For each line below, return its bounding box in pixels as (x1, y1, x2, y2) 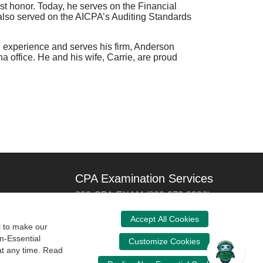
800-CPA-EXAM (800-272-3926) (75, 190, 210, 200)
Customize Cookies (129, 237, 200, 247)
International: (75, 206, 134, 217)
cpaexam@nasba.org (75, 222, 164, 233)
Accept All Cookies (130, 214, 199, 224)
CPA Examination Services (75, 171, 213, 185)
